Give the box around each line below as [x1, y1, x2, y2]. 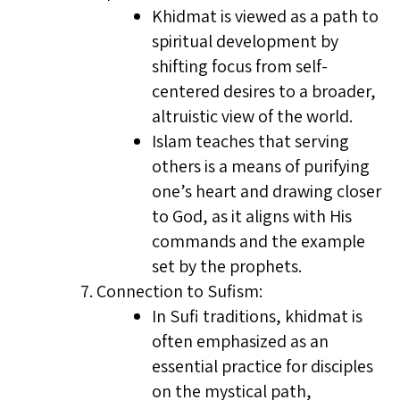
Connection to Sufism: [96, 279, 262, 303]
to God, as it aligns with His [152, 204, 352, 228]
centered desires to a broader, [152, 79, 376, 103]
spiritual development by [152, 29, 338, 53]
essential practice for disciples [152, 354, 373, 378]
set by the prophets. [152, 254, 302, 278]
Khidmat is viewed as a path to [152, 4, 379, 28]
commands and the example [152, 229, 365, 253]
